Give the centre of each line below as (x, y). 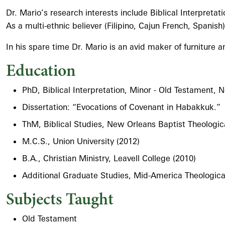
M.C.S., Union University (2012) (81, 141)
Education (41, 70)
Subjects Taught (60, 199)
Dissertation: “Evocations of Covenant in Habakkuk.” (121, 107)
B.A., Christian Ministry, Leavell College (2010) (109, 158)
